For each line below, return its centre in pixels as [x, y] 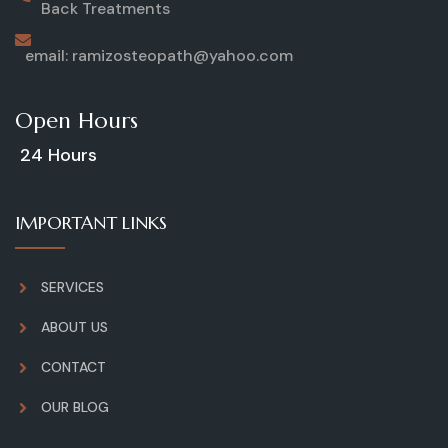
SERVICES [72, 287]
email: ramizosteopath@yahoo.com [159, 56]
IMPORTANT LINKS [91, 223]
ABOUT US [74, 327]
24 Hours [58, 155]
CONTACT [73, 367]
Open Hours [76, 121]
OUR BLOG [75, 407]
